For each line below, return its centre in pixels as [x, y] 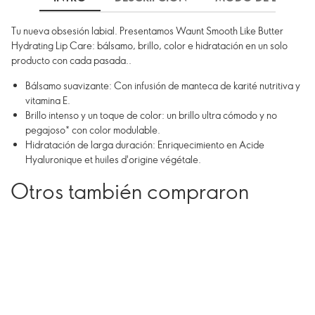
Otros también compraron [130, 191]
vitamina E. [48, 100]
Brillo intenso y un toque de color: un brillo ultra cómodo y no [151, 115]
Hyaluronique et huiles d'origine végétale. [113, 159]
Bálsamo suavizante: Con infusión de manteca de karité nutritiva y [163, 85]
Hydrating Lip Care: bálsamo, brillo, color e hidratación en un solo [149, 45]
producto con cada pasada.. [71, 60]
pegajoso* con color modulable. [93, 130]
